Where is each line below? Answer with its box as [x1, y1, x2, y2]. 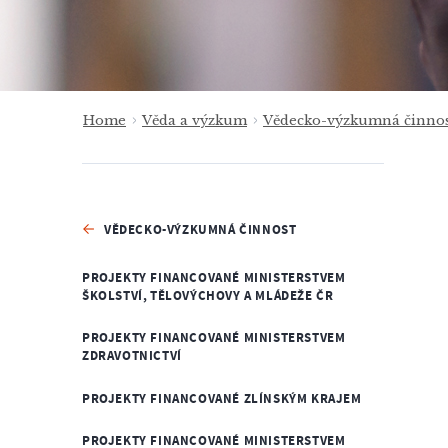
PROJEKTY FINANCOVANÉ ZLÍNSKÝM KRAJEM [82, 389, 362, 408]
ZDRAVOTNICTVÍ [82, 346, 182, 365]
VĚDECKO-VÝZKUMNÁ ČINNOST [104, 220, 297, 239]
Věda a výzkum [142, 112, 247, 129]
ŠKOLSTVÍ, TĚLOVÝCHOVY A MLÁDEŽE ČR [82, 286, 334, 305]
